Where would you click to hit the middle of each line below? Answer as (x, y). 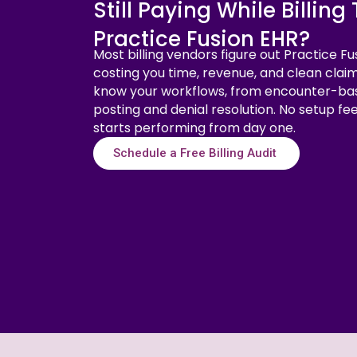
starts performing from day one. (194, 128)
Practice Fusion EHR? (202, 39)
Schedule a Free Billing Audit (196, 153)
